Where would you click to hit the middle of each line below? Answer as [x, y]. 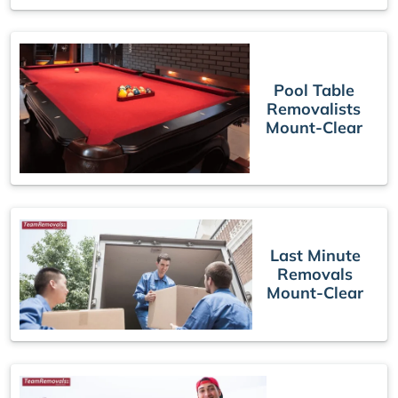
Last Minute [315, 256]
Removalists [314, 108]
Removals [315, 275]
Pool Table [314, 90]
